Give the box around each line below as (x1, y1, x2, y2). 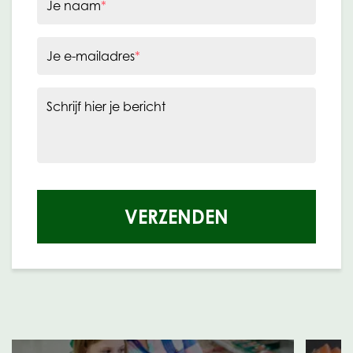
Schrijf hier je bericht (46, 98, 165, 115)
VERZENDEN (124, 205, 229, 229)
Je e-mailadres (46, 48, 135, 65)
